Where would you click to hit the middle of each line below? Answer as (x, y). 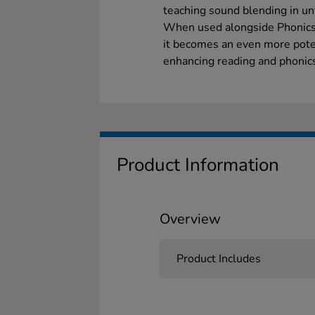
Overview (190, 219)
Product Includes (218, 259)
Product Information (198, 165)
